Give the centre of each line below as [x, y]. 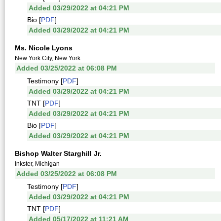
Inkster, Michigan [37, 164]
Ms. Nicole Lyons [44, 48]
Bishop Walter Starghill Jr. [58, 153]
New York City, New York [48, 58]
